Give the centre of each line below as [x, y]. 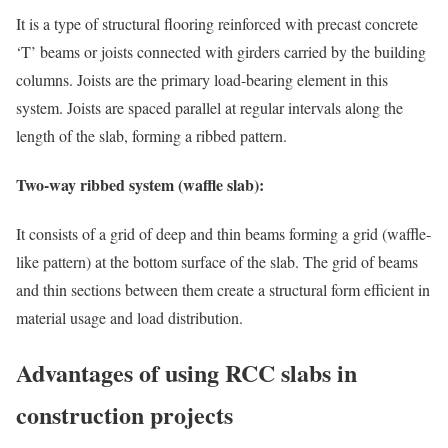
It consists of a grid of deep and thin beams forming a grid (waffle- [223, 234]
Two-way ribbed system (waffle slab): [140, 184]
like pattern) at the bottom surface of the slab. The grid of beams [217, 262]
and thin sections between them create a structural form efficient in [223, 290]
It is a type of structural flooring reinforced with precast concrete [217, 23]
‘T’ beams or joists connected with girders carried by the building [221, 51]
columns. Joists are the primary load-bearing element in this [202, 79]
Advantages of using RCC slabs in [186, 373]
